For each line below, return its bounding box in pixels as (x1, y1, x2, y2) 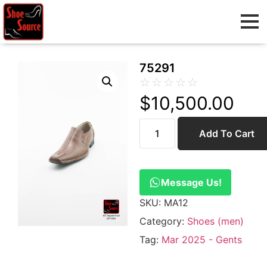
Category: (139, 215, 187, 227)
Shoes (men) (187, 215, 244, 227)
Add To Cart (199, 127, 254, 139)
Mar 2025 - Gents (162, 233, 242, 246)
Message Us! (161, 176, 222, 188)
